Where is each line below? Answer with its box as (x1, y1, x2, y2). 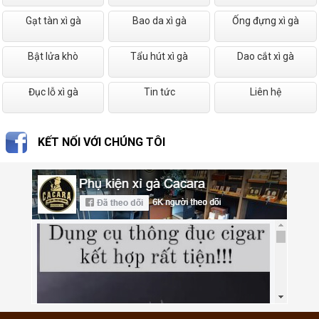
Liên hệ (249, 85, 281, 98)
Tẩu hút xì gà (130, 50, 189, 62)
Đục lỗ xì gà (28, 85, 78, 98)
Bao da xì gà (132, 14, 187, 26)
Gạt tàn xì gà (25, 14, 81, 26)
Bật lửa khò (28, 50, 79, 62)
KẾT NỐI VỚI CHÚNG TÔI (38, 135, 165, 149)
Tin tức (143, 85, 175, 98)
